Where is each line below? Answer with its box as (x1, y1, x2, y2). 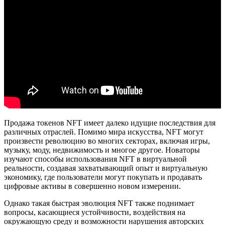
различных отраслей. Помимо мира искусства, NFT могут (4, 127, 203, 136)
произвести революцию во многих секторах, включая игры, (4, 136, 210, 145)
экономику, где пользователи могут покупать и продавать (4, 172, 202, 181)
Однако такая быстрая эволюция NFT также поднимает (4, 198, 194, 207)
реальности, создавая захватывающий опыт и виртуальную (4, 163, 207, 172)
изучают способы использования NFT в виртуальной (4, 154, 187, 163)
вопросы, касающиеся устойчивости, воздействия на (4, 207, 185, 216)
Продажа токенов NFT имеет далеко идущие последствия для (4, 118, 215, 127)
